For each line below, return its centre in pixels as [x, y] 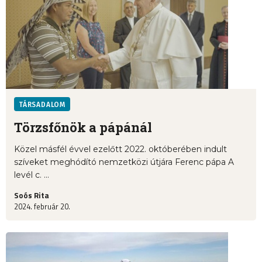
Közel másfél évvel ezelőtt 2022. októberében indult [120, 149]
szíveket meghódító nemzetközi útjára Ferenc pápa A [124, 162]
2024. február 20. [42, 207]
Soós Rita [32, 196]
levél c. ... [32, 175]
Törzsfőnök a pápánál [83, 127]
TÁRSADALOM [42, 105]
